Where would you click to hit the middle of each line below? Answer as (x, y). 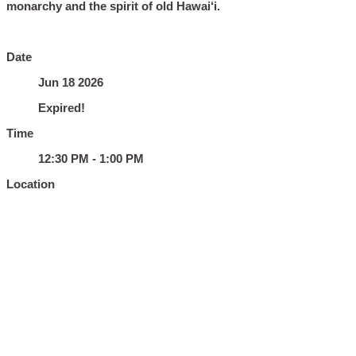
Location (31, 184)
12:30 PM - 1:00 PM (91, 158)
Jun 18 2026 (71, 82)
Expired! (62, 107)
